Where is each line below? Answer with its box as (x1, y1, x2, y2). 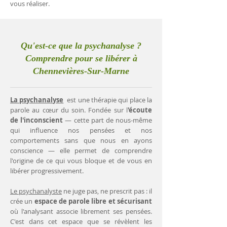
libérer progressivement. (10, 166, 84, 175)
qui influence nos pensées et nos (10, 126, 152, 135)
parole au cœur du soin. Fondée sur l (10, 105, 128, 115)
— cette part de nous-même (65, 116, 153, 125)
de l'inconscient (10, 116, 65, 125)
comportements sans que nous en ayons (10, 136, 152, 145)
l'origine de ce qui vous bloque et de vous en (10, 156, 152, 165)
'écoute (128, 105, 152, 115)
